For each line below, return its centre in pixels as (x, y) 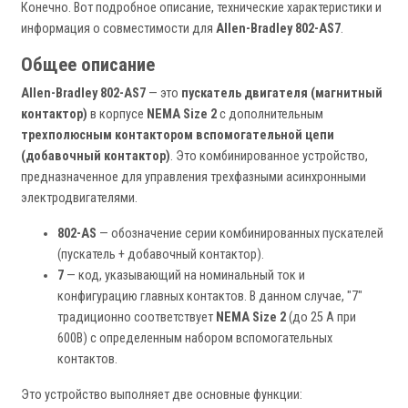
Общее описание (88, 65)
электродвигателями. (79, 199)
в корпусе (117, 115)
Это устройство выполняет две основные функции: (162, 395)
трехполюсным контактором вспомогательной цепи (178, 136)
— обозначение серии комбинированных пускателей (240, 234)
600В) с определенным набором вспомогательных (195, 339)
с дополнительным (270, 115)
